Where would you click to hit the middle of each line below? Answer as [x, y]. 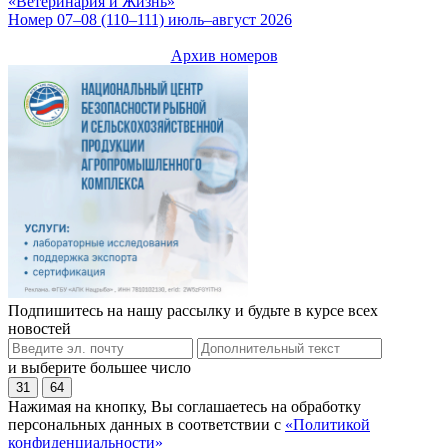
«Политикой [327, 424]
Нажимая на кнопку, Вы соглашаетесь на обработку [184, 406]
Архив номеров [224, 56]
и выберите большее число [99, 367]
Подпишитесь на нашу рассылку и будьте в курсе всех [193, 310]
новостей [39, 328]
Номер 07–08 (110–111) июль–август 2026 [150, 20]
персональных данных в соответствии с [146, 424]
